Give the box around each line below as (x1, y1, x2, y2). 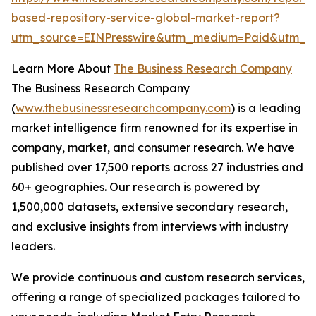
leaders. (11, 239, 55, 254)
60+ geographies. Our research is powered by (11, 180, 260, 195)
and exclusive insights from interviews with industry (11, 219, 288, 234)
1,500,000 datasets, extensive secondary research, (11, 200, 288, 214)
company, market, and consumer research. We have (11, 140, 295, 155)
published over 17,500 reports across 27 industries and (11, 160, 303, 175)
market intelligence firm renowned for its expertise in (11, 121, 298, 135)
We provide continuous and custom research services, (11, 270, 305, 285)
